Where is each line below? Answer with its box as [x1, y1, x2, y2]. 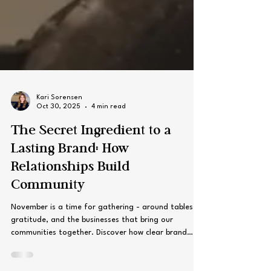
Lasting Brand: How [11, 164, 129, 178]
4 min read [91, 125, 126, 132]
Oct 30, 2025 [36, 125, 80, 132]
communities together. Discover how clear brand [11, 250, 187, 258]
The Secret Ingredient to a [11, 146, 171, 160]
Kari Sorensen [36, 116, 82, 123]
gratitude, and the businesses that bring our [11, 238, 173, 246]
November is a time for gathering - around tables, [11, 225, 195, 233]
